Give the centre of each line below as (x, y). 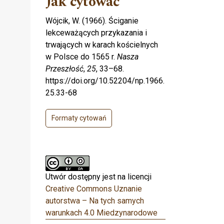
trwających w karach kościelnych (102, 45)
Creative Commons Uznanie (94, 189)
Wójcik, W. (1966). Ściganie (92, 21)
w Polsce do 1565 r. (81, 57)
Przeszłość (64, 69)
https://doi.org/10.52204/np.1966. (105, 81)
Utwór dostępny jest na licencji (98, 177)
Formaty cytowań (79, 118)
